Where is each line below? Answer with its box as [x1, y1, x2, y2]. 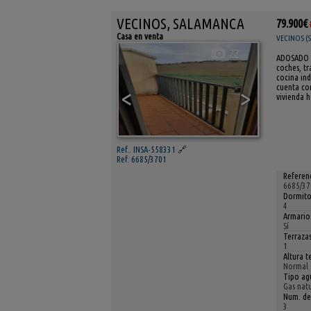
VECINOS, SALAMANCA [117, 15, 244, 32]
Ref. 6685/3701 [117, 154, 167, 165]
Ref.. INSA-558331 [117, 144, 176, 155]
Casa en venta [117, 31, 163, 41]
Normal [283, 261, 308, 271]
